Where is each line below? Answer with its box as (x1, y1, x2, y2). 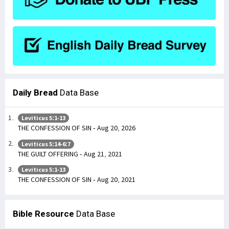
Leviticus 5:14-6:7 (21, 140, 71, 148)
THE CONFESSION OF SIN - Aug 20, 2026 (18, 123, 135, 133)
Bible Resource (13, 209, 74, 219)
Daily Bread (13, 87, 58, 98)
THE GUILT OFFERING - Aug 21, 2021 (18, 149, 122, 158)
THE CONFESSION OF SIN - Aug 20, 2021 (18, 175, 135, 185)
